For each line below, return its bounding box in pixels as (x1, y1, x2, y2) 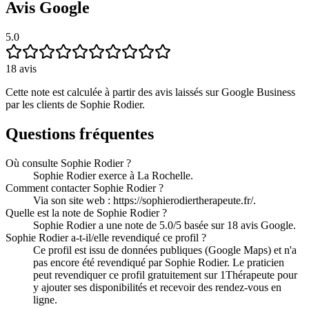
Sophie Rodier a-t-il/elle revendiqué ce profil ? (6, 232, 206, 244)
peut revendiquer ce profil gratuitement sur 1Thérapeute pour (33, 269, 297, 281)
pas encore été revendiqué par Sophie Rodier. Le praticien (33, 257, 284, 269)
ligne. (33, 294, 57, 306)
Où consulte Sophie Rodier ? (6, 157, 131, 170)
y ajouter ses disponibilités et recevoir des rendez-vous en (33, 281, 281, 294)
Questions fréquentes (6, 125, 154, 143)
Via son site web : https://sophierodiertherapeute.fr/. (33, 195, 256, 207)
